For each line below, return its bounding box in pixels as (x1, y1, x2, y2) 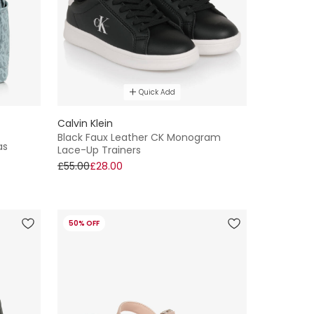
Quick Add (138, 86, 175, 97)
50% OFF (69, 217, 100, 228)
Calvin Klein (57, 116, 113, 130)
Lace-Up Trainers (57, 142, 141, 157)
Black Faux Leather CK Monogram (57, 130, 221, 144)
